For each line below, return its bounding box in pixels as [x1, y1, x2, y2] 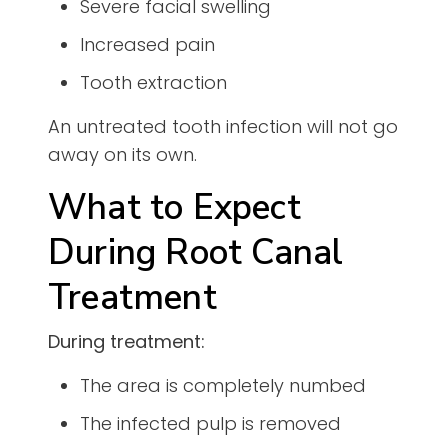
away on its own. [48, 142, 197, 168]
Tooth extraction [80, 70, 227, 96]
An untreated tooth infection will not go [48, 114, 398, 140]
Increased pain [80, 32, 215, 58]
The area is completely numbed [80, 373, 366, 399]
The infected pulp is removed [80, 411, 341, 437]
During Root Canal [48, 229, 344, 277]
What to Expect [48, 184, 301, 232]
